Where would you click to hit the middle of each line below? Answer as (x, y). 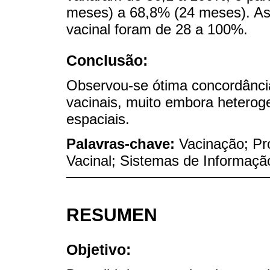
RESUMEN (112, 215)
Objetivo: (99, 249)
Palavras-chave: (123, 144)
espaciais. (98, 119)
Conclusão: (107, 61)
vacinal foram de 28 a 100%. (157, 30)
